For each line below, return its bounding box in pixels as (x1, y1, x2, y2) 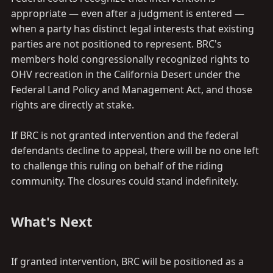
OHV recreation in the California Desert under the (11, 68, 240, 81)
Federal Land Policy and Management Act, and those (11, 83, 252, 96)
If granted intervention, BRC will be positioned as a (11, 255, 244, 268)
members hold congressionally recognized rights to (11, 52, 250, 66)
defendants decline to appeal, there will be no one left (11, 144, 259, 157)
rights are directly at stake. (11, 98, 134, 112)
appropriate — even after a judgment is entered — (11, 7, 244, 20)
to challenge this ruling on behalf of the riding (11, 159, 223, 172)
